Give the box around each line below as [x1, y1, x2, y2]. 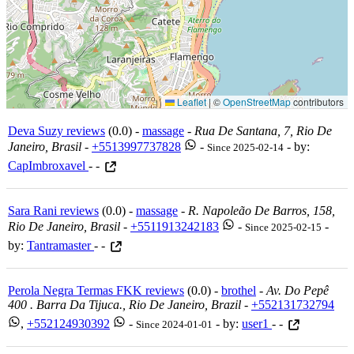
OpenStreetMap [223, 94, 291, 108]
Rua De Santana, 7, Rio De [194, 123, 332, 137]
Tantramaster [27, 238, 94, 252]
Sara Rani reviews [8, 203, 99, 217]
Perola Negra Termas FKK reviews [8, 283, 184, 297]
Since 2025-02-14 [207, 141, 284, 153]
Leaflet [175, 94, 206, 108]
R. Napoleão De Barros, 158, [188, 203, 335, 217]
